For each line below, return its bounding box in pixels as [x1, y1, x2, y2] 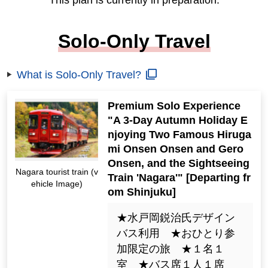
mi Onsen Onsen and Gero [108, 143, 244, 155]
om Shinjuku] [108, 186, 176, 198]
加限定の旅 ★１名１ [116, 243, 224, 255]
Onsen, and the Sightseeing [108, 157, 250, 169]
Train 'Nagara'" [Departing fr [108, 172, 251, 184]
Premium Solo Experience [108, 100, 241, 112]
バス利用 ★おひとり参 [116, 227, 235, 239]
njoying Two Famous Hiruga [108, 129, 252, 141]
